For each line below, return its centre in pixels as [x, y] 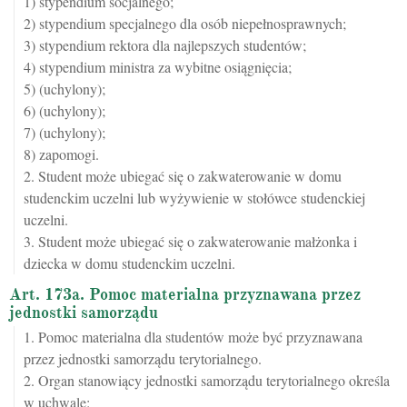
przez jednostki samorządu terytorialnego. [143, 359]
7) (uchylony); [65, 133]
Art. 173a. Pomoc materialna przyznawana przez [185, 295]
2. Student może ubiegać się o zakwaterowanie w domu [183, 176]
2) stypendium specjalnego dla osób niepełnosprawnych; [185, 24]
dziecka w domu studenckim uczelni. [129, 263]
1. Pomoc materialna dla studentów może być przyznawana [193, 337]
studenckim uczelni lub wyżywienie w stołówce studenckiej [194, 198]
